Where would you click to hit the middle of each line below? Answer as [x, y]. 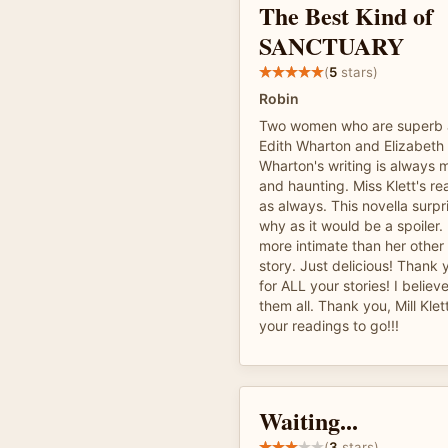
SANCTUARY [331, 45]
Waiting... [308, 420]
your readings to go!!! [329, 325]
